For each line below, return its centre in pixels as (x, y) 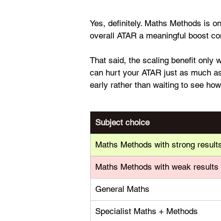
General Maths (122, 189)
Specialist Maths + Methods (147, 211)
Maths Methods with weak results (157, 167)
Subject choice (122, 122)
